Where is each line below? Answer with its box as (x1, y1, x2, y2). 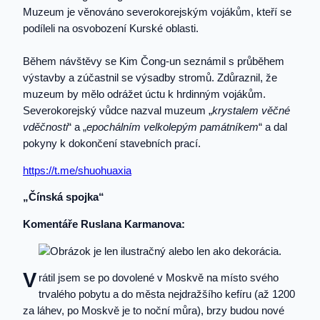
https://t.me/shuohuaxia (23, 164, 131, 176)
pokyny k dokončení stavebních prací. (23, 138, 201, 149)
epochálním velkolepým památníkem (86, 121, 259, 133)
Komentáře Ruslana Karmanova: (23, 219, 185, 231)
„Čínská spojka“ (23, 191, 104, 204)
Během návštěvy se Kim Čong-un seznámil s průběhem (23, 56, 284, 67)
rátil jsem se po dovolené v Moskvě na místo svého (38, 272, 279, 284)
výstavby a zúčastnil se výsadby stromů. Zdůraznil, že (23, 72, 277, 84)
